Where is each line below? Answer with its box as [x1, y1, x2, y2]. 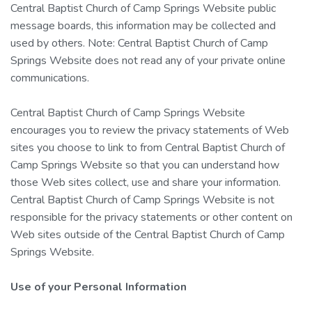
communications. [10, 70, 89, 86]
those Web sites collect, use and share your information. [10, 174, 281, 190]
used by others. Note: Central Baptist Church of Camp [10, 35, 268, 51]
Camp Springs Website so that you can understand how [10, 157, 279, 173]
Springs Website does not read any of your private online [10, 52, 286, 68]
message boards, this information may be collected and [10, 17, 276, 33]
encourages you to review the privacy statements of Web [10, 122, 289, 138]
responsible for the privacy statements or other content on [10, 209, 292, 225]
